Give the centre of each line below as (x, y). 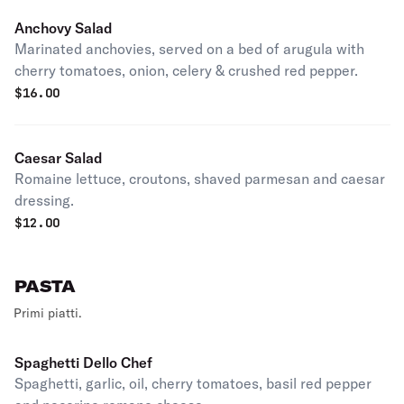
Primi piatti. (48, 313)
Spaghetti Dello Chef (83, 363)
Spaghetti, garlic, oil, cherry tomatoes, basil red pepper (193, 383)
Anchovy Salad (64, 28)
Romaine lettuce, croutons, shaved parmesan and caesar (200, 179)
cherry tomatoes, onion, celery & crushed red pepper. (186, 70)
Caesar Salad (59, 158)
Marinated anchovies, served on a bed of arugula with (189, 49)
